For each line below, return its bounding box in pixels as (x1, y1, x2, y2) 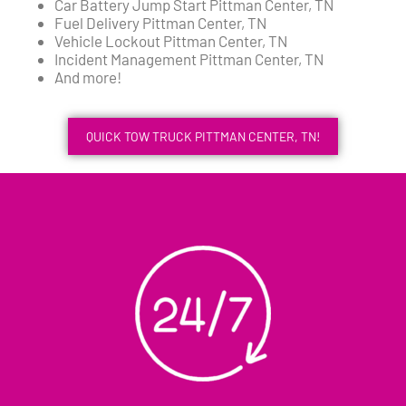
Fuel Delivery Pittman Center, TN (54, 13, 266, 32)
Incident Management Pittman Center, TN (54, 49, 324, 68)
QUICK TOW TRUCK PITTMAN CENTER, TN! (86, 128, 320, 144)
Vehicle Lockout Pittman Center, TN (54, 31, 287, 50)
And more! (54, 67, 121, 86)
